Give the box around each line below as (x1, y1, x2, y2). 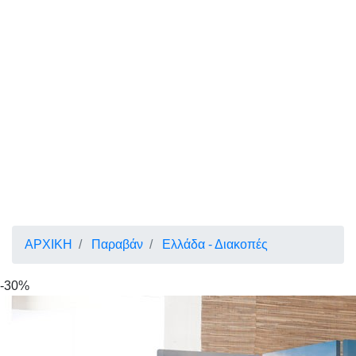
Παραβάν (91, 238, 143, 251)
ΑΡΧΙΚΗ (25, 238, 72, 251)
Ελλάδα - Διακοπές (162, 238, 268, 251)
